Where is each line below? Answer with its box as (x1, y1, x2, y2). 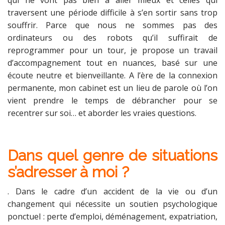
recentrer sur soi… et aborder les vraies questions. (8, 107, 196, 119)
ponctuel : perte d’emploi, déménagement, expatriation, (8, 211, 217, 222)
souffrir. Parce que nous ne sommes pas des (8, 20, 217, 31)
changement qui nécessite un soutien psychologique (8, 198, 217, 209)
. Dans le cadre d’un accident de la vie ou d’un (8, 186, 217, 197)
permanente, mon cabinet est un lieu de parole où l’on (8, 82, 217, 93)
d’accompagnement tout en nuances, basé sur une (8, 57, 217, 68)
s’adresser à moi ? (8, 163, 129, 181)
